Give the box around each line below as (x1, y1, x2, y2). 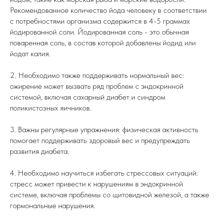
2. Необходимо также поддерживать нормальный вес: (10, 71, 184, 80)
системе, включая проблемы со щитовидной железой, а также (10, 190, 209, 199)
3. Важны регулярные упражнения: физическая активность (10, 125, 198, 134)
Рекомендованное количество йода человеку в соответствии (10, 5, 207, 15)
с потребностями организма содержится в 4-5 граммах (10, 16, 190, 26)
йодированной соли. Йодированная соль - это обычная (10, 27, 189, 37)
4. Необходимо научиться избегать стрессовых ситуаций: (10, 168, 198, 178)
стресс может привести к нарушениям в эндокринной (10, 179, 183, 188)
